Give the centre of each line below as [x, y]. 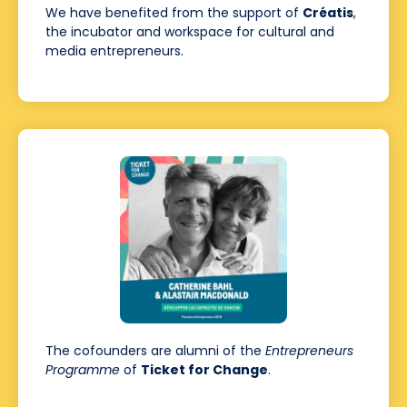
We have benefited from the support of [174, 13]
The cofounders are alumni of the [155, 351]
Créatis [328, 13]
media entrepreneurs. [114, 51]
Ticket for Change [204, 370]
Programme [83, 370]
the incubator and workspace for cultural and [190, 32]
